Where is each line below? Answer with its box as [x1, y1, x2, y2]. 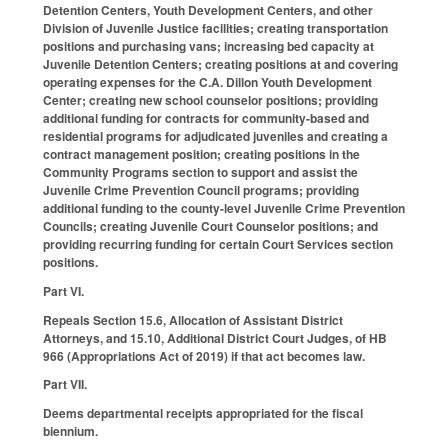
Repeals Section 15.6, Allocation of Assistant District [43, 310, 343, 329]
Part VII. [43, 375, 87, 394]
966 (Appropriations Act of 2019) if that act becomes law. [43, 346, 365, 365]
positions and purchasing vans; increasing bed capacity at [43, 37, 374, 56]
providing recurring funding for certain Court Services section [43, 235, 393, 254]
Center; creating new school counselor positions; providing [43, 91, 378, 110]
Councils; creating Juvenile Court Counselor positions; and [43, 217, 378, 236]
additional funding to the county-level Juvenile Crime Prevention [43, 199, 405, 218]
